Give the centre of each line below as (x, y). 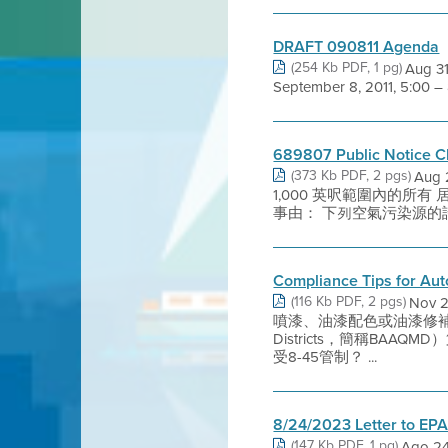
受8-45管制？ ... (325, 356)
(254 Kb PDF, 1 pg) (347, 67)
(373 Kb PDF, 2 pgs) (351, 175)
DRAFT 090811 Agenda (356, 46)
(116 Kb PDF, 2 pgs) (349, 301)
